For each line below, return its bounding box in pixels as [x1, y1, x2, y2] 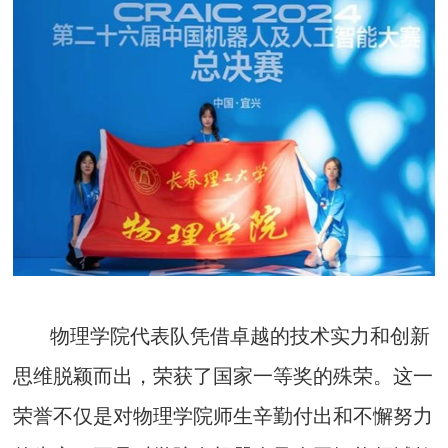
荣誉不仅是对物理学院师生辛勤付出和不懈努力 [13, 405, 434, 428]
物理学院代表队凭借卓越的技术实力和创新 [50, 325, 431, 348]
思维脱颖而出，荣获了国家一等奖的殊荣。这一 [13, 365, 434, 388]
